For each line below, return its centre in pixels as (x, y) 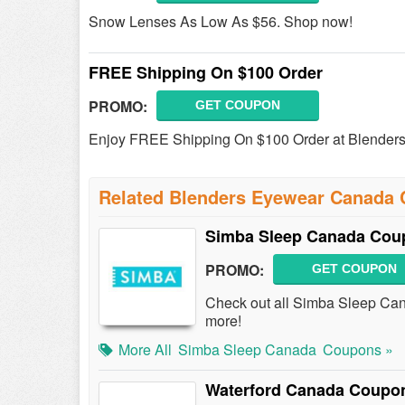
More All (145, 349)
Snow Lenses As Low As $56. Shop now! (221, 21)
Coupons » (358, 349)
